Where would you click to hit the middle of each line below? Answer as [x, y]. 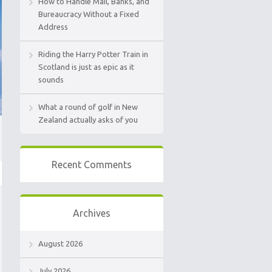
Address [53, 27]
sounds [51, 80]
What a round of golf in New [88, 107]
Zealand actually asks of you [88, 120]
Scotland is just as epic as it [86, 67]
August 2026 [60, 243]
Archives [92, 213]
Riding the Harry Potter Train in [93, 54]
